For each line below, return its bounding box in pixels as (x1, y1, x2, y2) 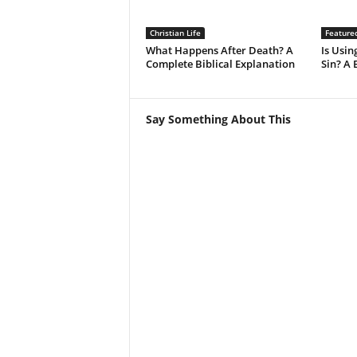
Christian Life (149, 27, 201, 39)
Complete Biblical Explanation (145, 57, 295, 72)
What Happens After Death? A (145, 43, 293, 58)
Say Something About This (145, 112, 291, 127)
